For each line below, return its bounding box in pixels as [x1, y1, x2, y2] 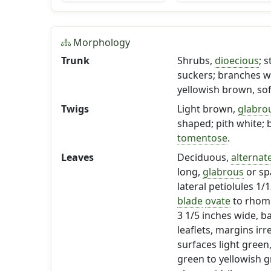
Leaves [61, 151, 94, 164]
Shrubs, [177, 54, 215, 67]
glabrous [202, 165, 244, 178]
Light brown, [177, 102, 238, 116]
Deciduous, [177, 151, 231, 164]
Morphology [71, 36, 130, 49]
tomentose [177, 131, 227, 145]
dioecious [214, 54, 259, 67]
